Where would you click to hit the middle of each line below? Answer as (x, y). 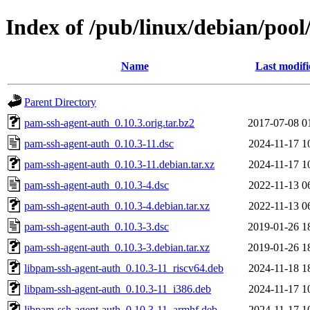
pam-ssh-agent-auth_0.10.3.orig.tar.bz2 (109, 122)
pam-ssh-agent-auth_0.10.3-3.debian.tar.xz (117, 247)
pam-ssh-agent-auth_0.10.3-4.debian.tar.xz (117, 206)
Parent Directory (60, 102)
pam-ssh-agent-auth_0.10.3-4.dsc (97, 185)
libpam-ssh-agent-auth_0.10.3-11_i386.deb (118, 289)
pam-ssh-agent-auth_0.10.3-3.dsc (97, 226)
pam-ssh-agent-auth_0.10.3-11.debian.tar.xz (119, 164)
